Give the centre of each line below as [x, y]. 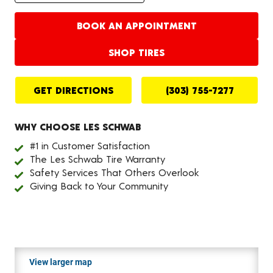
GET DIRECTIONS [73, 90]
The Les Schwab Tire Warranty [97, 159]
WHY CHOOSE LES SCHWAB [78, 126]
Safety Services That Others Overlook [114, 172]
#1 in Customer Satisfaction [90, 145]
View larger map [61, 262]
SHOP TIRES [136, 52]
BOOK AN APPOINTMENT [136, 25]
